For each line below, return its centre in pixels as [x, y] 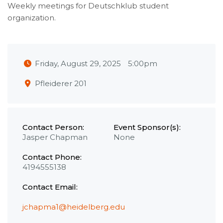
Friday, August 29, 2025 [78, 63]
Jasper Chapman [55, 137]
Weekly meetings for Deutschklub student [88, 6]
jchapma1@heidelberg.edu [74, 207]
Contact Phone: [52, 157]
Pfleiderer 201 [61, 83]
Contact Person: [53, 127]
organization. [32, 18]
